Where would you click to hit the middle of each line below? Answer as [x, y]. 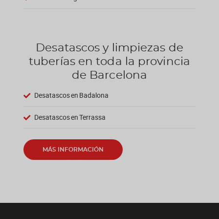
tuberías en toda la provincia [109, 62]
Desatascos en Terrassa [70, 117]
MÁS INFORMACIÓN [73, 150]
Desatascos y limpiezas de [109, 48]
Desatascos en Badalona [72, 95]
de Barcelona [109, 76]
